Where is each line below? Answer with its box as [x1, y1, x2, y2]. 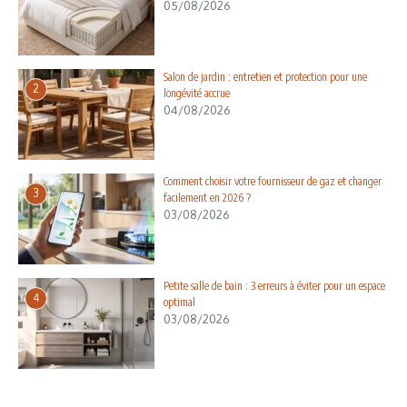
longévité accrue [164, 85, 230, 100]
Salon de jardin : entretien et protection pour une [164, 69, 367, 84]
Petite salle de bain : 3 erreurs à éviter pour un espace [164, 278, 385, 293]
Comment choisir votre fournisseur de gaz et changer [164, 174, 382, 188]
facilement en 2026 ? [164, 190, 251, 204]
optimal [164, 294, 195, 309]
